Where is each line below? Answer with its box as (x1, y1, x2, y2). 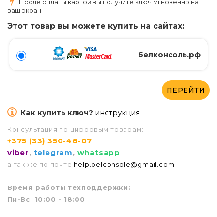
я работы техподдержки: (28, 184, 131, 192)
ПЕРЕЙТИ (166, 86, 205, 95)
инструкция (95, 108, 140, 118)
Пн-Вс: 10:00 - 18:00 (7, 195, 85, 203)
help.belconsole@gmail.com (74, 160, 175, 169)
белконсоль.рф (138, 49, 201, 59)
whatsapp (77, 148, 121, 157)
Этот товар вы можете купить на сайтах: (7, 21, 184, 31)
